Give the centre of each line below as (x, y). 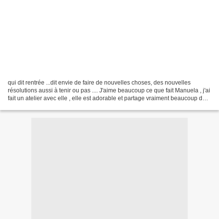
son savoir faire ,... (32, 106)
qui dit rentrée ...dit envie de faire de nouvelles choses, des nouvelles (99, 82)
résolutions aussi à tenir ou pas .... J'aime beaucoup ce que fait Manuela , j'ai (109, 90)
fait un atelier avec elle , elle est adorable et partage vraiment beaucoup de (107, 98)
